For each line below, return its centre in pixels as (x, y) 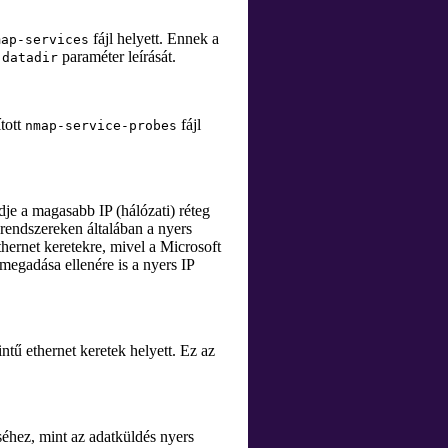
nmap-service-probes (101, 125)
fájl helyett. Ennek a (154, 38)
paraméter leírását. (117, 56)
